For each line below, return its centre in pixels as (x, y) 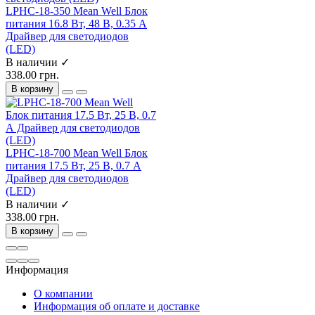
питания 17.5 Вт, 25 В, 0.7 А (73, 165)
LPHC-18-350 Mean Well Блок (77, 11)
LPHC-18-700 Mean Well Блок (77, 153)
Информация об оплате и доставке (117, 306)
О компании (63, 293)
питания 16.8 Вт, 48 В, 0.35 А (76, 23)
